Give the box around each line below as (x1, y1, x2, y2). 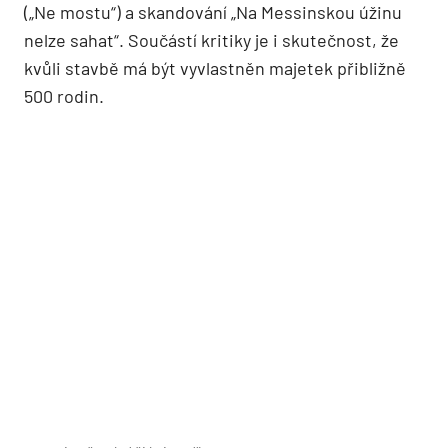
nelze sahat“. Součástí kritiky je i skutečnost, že (24, 28, 399, 51)
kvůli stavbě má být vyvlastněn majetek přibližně (24, 56, 406, 79)
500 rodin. (24, 84, 104, 107)
